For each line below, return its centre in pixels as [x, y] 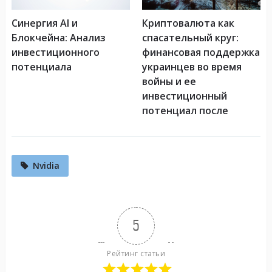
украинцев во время [192, 67]
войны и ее [169, 82]
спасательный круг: [190, 38]
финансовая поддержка [201, 53]
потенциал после [185, 111]
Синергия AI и [44, 23]
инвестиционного [55, 53]
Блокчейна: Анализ [58, 38]
